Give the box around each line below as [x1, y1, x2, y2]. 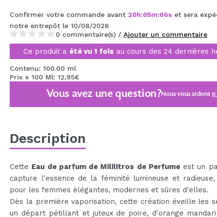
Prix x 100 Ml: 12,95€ [10, 73, 79, 81]
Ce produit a [23, 46, 69, 56]
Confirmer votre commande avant [10, 10, 128, 18]
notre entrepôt [10, 21, 62, 30]
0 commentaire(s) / [56, 30, 124, 38]
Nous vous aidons [161, 90, 212, 98]
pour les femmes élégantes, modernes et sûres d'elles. [10, 185, 208, 194]
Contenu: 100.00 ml [10, 64, 76, 72]
